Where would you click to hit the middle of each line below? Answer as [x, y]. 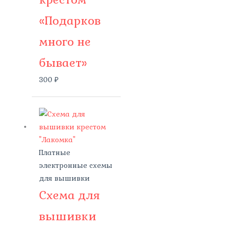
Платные [54, 152]
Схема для [69, 195]
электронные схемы [75, 165]
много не [65, 42]
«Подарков [70, 21]
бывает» [63, 63]
